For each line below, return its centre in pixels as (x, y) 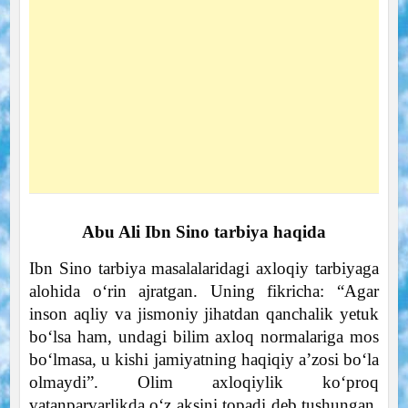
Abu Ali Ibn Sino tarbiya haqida (204, 231)
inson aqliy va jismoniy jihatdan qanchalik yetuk (204, 313)
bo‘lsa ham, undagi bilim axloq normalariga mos (204, 336)
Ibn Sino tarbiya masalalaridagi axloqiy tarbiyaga (204, 268)
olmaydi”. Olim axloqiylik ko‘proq (204, 382)
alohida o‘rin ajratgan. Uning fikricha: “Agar (204, 291)
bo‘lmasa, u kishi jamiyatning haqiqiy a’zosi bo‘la (204, 359)
